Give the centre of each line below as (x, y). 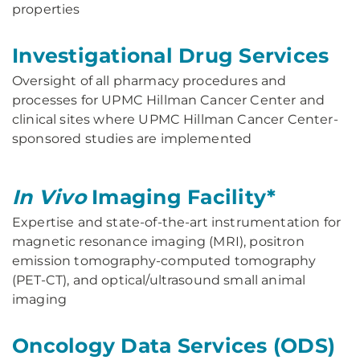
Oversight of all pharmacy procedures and (149, 81)
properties (46, 10)
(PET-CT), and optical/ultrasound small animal (159, 280)
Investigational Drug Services (171, 56)
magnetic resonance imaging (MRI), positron (158, 242)
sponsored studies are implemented (132, 139)
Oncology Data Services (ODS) (174, 346)
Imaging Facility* (181, 197)
